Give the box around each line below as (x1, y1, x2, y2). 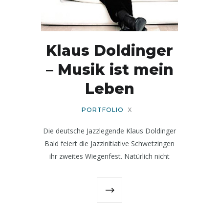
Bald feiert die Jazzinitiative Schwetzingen (44, 138, 175, 148)
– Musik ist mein (45, 60, 174, 79)
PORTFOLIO (81, 106, 124, 113)
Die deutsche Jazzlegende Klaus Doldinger (43, 126, 176, 135)
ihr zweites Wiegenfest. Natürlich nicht (49, 151, 170, 161)
